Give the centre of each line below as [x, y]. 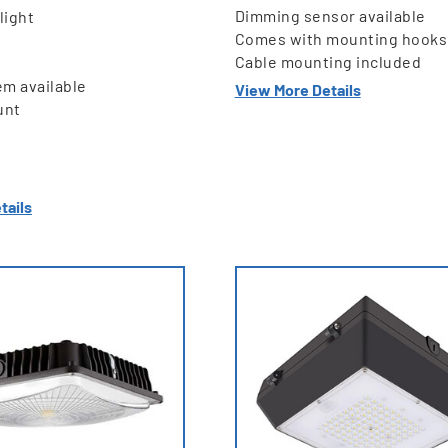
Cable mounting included [328, 61]
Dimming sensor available [330, 15]
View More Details [297, 90]
